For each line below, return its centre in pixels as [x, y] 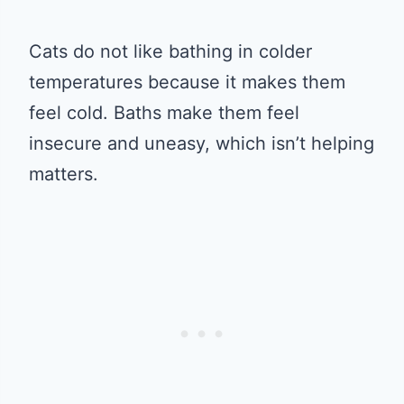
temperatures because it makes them [187, 82]
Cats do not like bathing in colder [170, 51]
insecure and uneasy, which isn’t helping [202, 143]
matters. [64, 174]
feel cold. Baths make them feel [164, 112]
